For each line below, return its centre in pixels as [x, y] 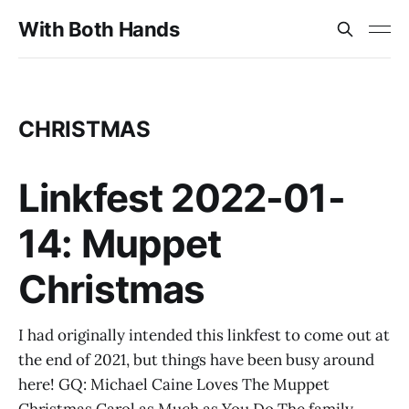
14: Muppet [120, 243]
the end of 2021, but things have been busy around [196, 360]
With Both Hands [99, 29]
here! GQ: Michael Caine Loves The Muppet [174, 384]
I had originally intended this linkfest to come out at [204, 335]
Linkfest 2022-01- [182, 198]
